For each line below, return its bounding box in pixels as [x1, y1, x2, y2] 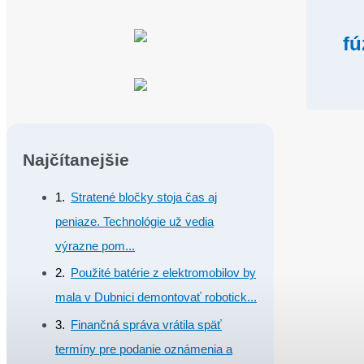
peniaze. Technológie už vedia [55, 214, 214, 228]
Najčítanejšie [23, 150, 129, 170]
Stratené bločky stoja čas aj [71, 189, 217, 204]
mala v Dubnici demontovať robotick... [55, 290, 257, 305]
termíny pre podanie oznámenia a [55, 342, 232, 357]
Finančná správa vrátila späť [71, 318, 222, 332]
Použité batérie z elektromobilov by [71, 266, 256, 280]
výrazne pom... [55, 238, 135, 253]
